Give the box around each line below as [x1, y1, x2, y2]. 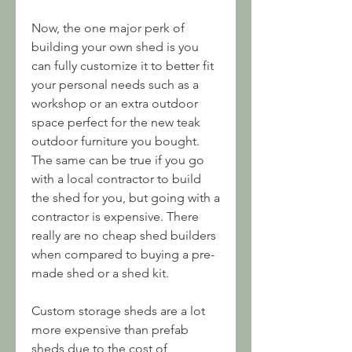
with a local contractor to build [31, 171, 201, 186]
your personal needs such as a [31, 77, 199, 92]
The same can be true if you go [31, 152, 204, 167]
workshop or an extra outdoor [31, 96, 198, 111]
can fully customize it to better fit [31, 58, 214, 73]
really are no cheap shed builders [31, 228, 216, 243]
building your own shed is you [31, 39, 199, 54]
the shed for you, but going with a [31, 190, 220, 205]
